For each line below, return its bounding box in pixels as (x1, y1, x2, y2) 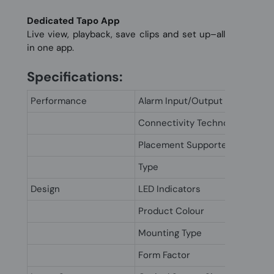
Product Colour (138, 205, 204, 217)
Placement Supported (138, 139, 232, 151)
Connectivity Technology (138, 117, 246, 129)
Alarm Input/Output (138, 95, 223, 107)
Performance (31, 95, 87, 107)
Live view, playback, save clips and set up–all (27, 28, 225, 40)
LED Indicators (138, 183, 201, 195)
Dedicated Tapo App (27, 15, 120, 27)
